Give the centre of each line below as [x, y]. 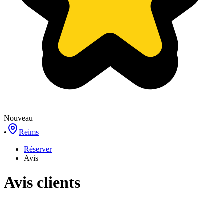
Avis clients [42, 182]
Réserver [38, 149]
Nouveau [18, 118]
